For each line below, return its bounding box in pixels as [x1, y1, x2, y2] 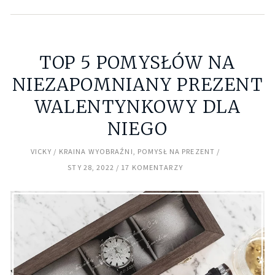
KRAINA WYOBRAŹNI [58, 146, 133, 156]
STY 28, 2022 [68, 162, 114, 172]
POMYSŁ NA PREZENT [137, 146, 215, 156]
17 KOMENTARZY [121, 162, 183, 172]
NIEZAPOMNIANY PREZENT [12, 73, 263, 96]
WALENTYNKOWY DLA [34, 95, 241, 118]
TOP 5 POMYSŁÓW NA [39, 51, 236, 74]
